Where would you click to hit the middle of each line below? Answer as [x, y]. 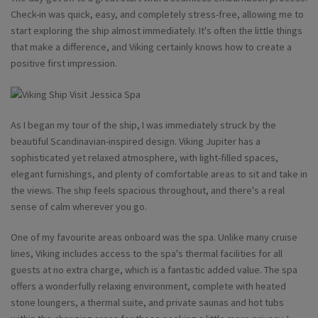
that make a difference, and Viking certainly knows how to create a [151, 47]
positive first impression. [64, 64]
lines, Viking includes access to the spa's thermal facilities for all [147, 254]
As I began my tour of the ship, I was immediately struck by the [143, 125]
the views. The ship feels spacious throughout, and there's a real [148, 191]
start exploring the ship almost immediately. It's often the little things [157, 31]
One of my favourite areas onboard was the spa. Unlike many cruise [154, 237]
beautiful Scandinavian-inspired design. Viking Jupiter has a [136, 142]
